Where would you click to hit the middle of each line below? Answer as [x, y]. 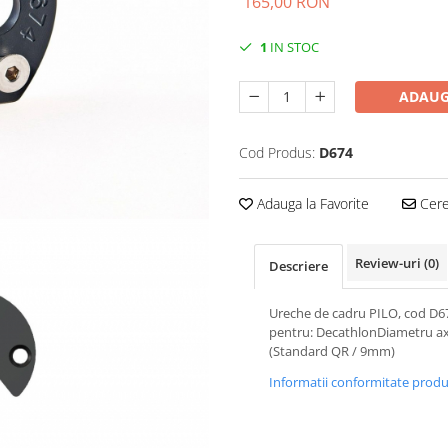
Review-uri [389, 262]
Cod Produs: [277, 152]
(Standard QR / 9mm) [332, 350]
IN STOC [293, 46]
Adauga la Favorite [311, 203]
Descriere [298, 265]
